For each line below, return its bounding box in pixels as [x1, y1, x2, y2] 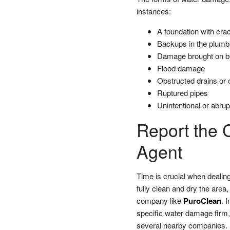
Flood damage [157, 62, 205, 73]
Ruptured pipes [157, 87, 208, 98]
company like [136, 195, 183, 206]
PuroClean [183, 195, 221, 206]
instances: [136, 5, 171, 16]
